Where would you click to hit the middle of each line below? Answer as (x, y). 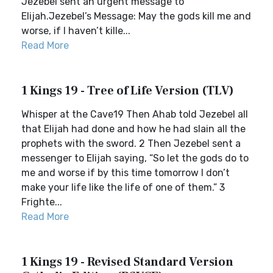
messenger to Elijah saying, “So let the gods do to (135, 158)
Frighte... (42, 202)
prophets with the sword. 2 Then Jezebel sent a (131, 144)
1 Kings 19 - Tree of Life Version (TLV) (128, 91)
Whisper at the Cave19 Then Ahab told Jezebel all (135, 114)
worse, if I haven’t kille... (76, 31)
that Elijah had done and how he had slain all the (133, 129)
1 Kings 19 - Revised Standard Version (127, 262)
